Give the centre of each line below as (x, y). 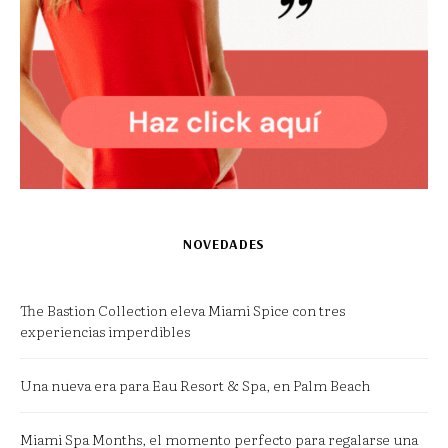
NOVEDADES (224, 244)
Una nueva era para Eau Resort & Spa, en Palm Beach (195, 385)
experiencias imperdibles (105, 331)
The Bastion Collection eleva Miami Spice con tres (182, 310)
